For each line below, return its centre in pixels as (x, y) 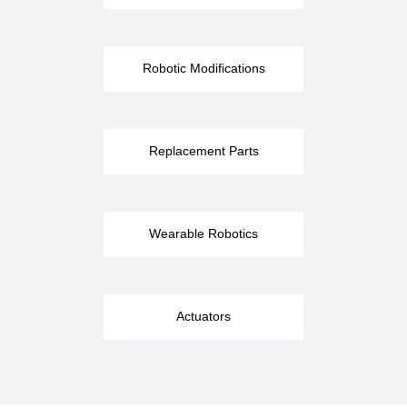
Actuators (203, 317)
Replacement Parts (203, 151)
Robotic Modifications (203, 69)
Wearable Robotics (203, 234)
